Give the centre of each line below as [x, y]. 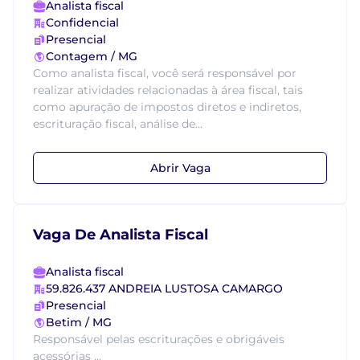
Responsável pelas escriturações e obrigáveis [159, 339]
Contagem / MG [92, 56]
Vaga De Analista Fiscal [121, 235]
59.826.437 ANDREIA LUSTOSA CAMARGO [164, 288]
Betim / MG [79, 322]
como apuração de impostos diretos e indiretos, [167, 107]
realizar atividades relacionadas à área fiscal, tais [168, 90]
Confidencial [82, 22]
